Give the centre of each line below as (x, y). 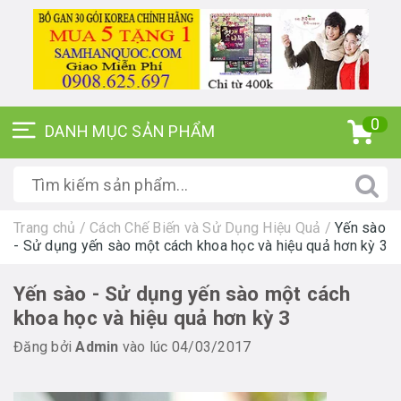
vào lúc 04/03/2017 (185, 347)
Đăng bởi (45, 347)
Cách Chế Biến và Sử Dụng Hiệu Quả (205, 228)
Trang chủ (45, 228)
